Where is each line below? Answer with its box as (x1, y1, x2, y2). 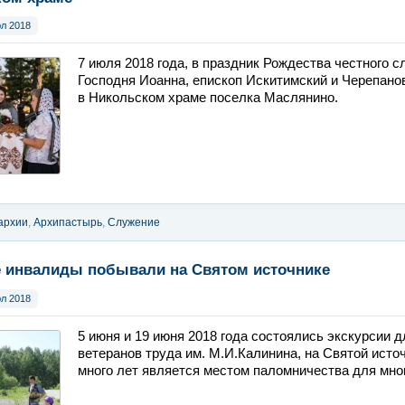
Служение (108, 216, 160, 230)
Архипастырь (33, 216, 102, 230)
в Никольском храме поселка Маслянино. (78, 90, 338, 106)
